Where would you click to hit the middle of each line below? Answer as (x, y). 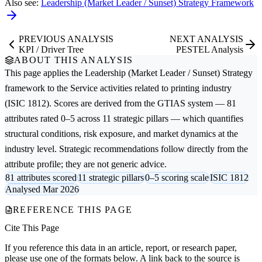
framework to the (37, 88)
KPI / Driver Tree (51, 49)
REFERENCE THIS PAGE (73, 209)
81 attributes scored (41, 177)
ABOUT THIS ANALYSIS (74, 60)
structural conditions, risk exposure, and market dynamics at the (121, 133)
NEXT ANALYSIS (206, 39)
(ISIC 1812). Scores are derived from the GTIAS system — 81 (120, 103)
